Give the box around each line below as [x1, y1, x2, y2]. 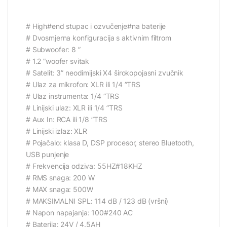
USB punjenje [26, 149, 69, 159]
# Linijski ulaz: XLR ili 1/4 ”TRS [26, 103, 123, 112]
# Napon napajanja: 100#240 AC [26, 208, 133, 217]
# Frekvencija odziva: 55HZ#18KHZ [26, 161, 142, 170]
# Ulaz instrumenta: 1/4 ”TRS [26, 91, 120, 100]
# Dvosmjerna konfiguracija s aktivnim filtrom [26, 33, 171, 42]
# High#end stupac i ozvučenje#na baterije [26, 21, 166, 30]
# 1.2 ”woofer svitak [26, 56, 90, 65]
